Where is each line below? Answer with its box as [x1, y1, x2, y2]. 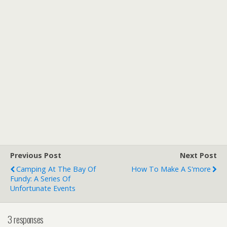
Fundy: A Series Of [10, 173, 70, 183]
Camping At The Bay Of [16, 164, 96, 174]
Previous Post [10, 150, 61, 160]
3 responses [8, 212, 44, 226]
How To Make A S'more [131, 164, 211, 174]
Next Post [180, 150, 217, 160]
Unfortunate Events [10, 183, 75, 193]
